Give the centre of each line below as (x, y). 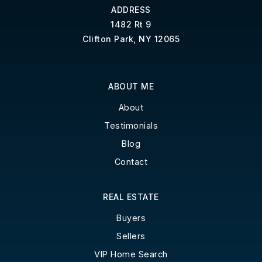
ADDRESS (131, 9)
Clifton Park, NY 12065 (131, 39)
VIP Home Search (131, 254)
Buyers (131, 218)
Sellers (131, 236)
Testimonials (131, 125)
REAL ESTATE (131, 196)
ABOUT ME (131, 86)
